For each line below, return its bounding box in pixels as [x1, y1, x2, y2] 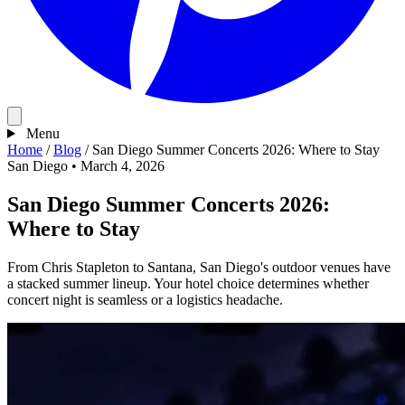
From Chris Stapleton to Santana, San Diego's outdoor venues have [7, 259, 391, 275]
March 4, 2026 [80, 158, 165, 174]
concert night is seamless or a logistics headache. [7, 291, 283, 307]
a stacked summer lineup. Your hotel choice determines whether [7, 275, 369, 291]
